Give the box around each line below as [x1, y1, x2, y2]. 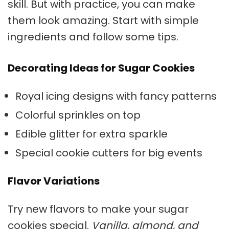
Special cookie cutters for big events [15, 146, 202, 160]
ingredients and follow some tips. [8, 30, 178, 44]
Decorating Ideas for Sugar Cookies [8, 61, 195, 75]
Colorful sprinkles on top [15, 108, 141, 122]
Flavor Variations [8, 174, 100, 188]
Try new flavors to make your [8, 202, 158, 216]
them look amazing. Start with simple [8, 13, 199, 28]
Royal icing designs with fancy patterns [15, 89, 217, 103]
